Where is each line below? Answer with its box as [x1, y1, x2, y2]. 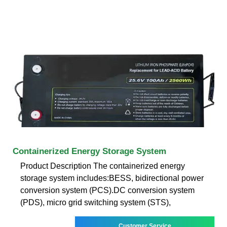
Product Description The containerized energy [20, 161, 185, 170]
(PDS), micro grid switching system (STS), [20, 198, 171, 207]
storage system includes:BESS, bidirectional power [20, 173, 204, 182]
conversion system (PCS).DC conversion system [20, 185, 195, 195]
